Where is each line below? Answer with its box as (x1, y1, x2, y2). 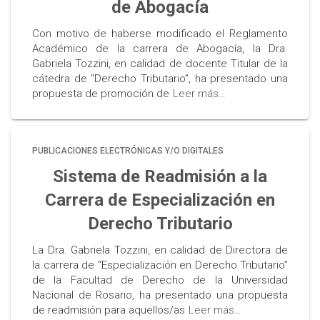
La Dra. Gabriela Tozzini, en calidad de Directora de (32, 244, 288, 256)
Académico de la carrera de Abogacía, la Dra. (32, 42, 288, 55)
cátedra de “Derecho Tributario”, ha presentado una (32, 72, 288, 85)
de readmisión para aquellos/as (32, 304, 185, 316)
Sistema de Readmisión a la (53, 166, 267, 186)
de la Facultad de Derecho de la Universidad (32, 274, 288, 286)
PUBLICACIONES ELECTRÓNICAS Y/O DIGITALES (32, 146, 224, 156)
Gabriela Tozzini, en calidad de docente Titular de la (32, 57, 288, 70)
